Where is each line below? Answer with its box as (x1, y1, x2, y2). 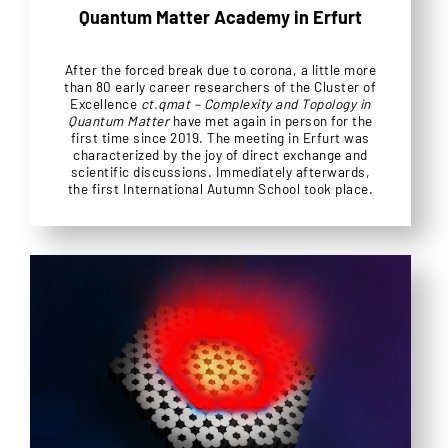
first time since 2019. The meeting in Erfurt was (70, 128, 370, 146)
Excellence (70, 94, 141, 112)
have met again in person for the (169, 111, 373, 129)
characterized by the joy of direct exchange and (73, 145, 368, 163)
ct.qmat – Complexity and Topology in (140, 94, 371, 112)
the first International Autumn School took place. (67, 179, 374, 197)
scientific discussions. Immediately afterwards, (70, 162, 371, 180)
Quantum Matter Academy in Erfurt (78, 5, 362, 28)
